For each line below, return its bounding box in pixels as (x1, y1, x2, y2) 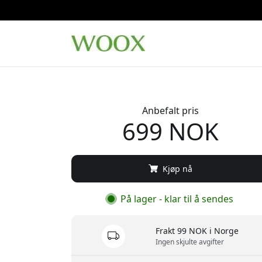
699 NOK (122, 115, 219, 147)
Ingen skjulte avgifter (156, 237, 225, 247)
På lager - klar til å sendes (118, 192, 233, 205)
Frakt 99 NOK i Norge (156, 225, 239, 237)
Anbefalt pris (142, 104, 199, 117)
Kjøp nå (160, 163, 192, 174)
